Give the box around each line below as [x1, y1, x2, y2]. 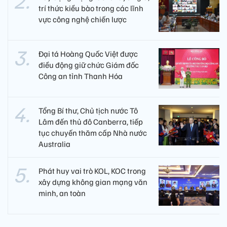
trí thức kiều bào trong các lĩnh [39, 3, 143, 13]
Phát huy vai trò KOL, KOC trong [39, 165, 146, 176]
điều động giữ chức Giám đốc [39, 59, 139, 70]
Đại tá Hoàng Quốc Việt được [39, 48, 138, 59]
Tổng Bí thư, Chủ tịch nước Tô [39, 105, 138, 116]
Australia [39, 138, 70, 149]
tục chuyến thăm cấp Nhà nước [39, 127, 147, 138]
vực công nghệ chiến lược [39, 14, 127, 24]
